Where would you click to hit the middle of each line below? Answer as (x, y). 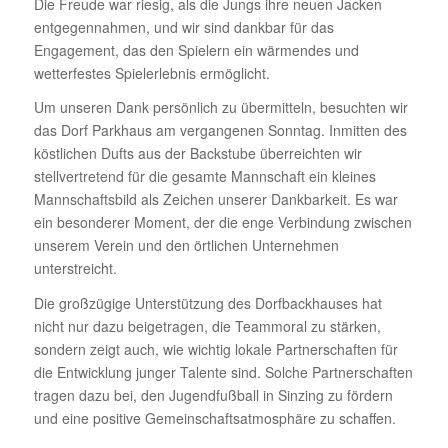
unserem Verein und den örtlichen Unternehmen (186, 245)
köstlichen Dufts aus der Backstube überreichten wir (197, 153)
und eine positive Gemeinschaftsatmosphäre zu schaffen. (214, 418)
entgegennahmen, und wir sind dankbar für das (183, 26)
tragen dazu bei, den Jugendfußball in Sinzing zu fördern (213, 395)
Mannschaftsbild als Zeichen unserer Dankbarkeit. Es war (215, 199)
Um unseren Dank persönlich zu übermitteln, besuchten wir (220, 107)
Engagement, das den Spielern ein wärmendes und (196, 49)
